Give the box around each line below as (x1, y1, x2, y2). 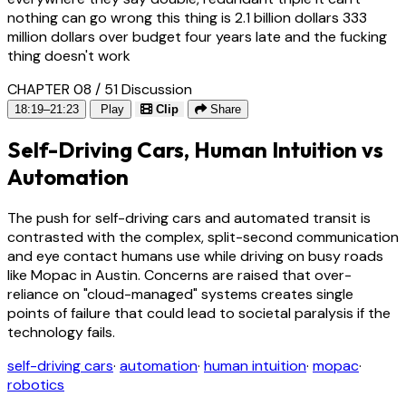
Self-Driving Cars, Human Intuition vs (7, 136, 383, 164)
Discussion (121, 79, 192, 99)
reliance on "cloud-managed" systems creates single (7, 285, 353, 304)
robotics (7, 375, 64, 395)
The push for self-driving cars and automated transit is (7, 208, 371, 228)
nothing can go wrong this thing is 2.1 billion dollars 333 (7, 7, 367, 27)
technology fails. (7, 323, 115, 343)
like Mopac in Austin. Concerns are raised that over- (7, 266, 352, 285)
